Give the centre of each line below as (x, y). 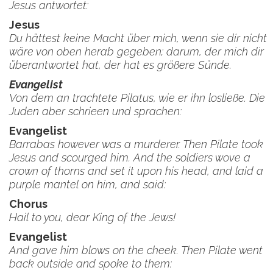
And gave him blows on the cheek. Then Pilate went (136, 250)
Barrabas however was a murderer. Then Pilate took (136, 144)
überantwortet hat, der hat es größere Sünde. (120, 65)
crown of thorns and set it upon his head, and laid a (136, 171)
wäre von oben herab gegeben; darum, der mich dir (136, 51)
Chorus (28, 204)
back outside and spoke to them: (90, 264)
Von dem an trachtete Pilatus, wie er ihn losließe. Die (137, 98)
